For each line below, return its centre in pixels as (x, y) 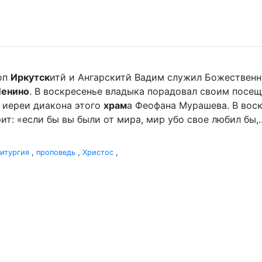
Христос (98, 152)
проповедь (56, 152)
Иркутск (30, 77)
